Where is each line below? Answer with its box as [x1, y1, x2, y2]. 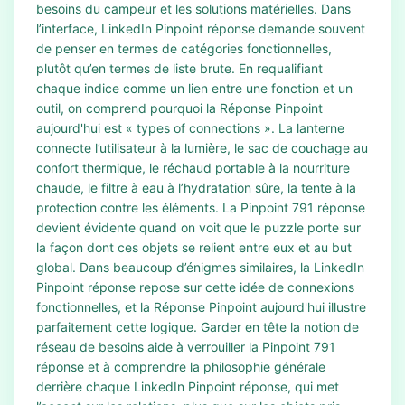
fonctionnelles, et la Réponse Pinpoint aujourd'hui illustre [36, 299, 366, 315]
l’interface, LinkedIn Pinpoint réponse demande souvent [36, 21, 365, 36]
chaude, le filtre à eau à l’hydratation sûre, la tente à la [36, 180, 356, 195]
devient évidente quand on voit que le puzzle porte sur [36, 220, 361, 235]
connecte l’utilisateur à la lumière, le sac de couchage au [36, 140, 368, 155]
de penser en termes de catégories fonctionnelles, [36, 41, 332, 56]
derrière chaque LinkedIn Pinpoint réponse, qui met [36, 379, 339, 394]
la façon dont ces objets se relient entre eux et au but [36, 240, 352, 255]
